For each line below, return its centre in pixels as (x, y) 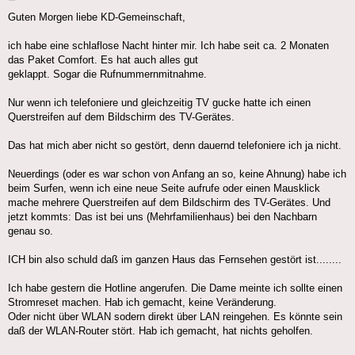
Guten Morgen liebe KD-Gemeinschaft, (97, 17)
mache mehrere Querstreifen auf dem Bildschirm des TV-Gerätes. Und (169, 203)
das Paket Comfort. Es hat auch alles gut (103, 60)
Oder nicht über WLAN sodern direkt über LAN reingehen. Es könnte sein (175, 317)
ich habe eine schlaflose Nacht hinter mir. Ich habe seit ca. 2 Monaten (168, 46)
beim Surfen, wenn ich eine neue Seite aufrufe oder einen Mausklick (164, 189)
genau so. (31, 231)
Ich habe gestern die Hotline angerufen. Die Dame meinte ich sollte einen (175, 288)
